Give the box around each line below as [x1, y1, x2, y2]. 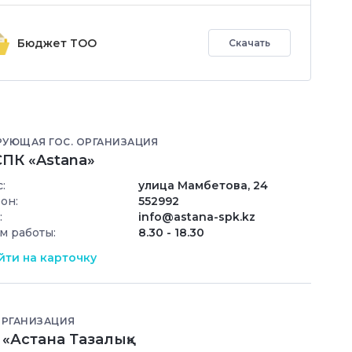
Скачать [229, 36, 270, 49]
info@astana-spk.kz [138, 210, 255, 225]
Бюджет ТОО [17, 35, 97, 50]
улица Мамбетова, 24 [138, 178, 268, 193]
